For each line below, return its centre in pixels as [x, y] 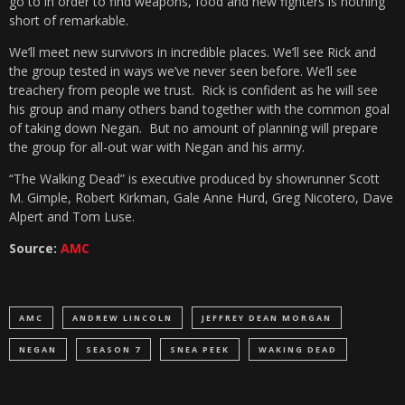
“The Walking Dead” [69, 179]
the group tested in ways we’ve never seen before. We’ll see [183, 71]
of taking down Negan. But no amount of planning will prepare [193, 128]
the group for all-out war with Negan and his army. [157, 147]
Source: [35, 249]
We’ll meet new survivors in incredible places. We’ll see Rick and [193, 52]
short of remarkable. [69, 21]
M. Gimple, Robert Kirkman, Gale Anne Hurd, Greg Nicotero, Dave [201, 198]
